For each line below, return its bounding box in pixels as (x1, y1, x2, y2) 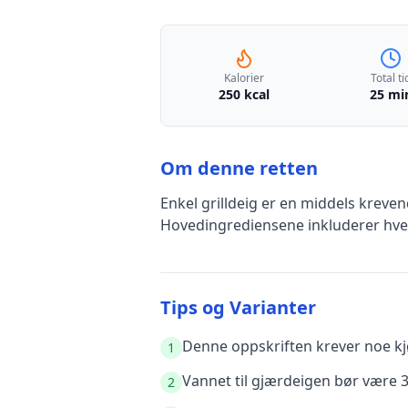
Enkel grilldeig (160, 193, 258, 213)
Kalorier (223, 70, 264, 86)
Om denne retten (160, 156, 318, 180)
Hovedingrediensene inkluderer (160, 215, 383, 235)
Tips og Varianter (160, 295, 316, 320)
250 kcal (218, 86, 270, 103)
